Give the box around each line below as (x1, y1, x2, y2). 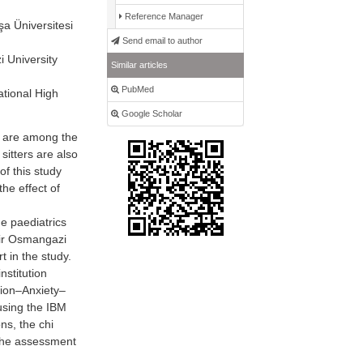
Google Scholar (119, 109, 183, 119)
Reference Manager (122, 11, 204, 22)
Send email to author (120, 36, 203, 46)
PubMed (119, 84, 155, 95)
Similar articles (111, 60, 169, 70)
